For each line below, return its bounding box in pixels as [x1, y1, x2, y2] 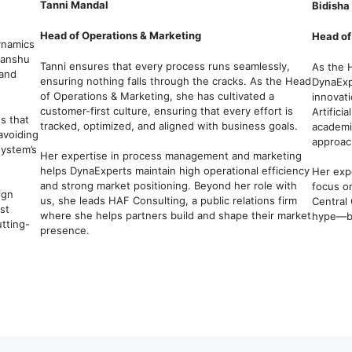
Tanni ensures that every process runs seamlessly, [39, 59, 290, 72]
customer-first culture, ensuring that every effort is [39, 104, 293, 117]
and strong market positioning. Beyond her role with [39, 179, 297, 192]
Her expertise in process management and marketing [39, 149, 302, 163]
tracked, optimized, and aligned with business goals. [39, 119, 298, 132]
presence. [39, 224, 90, 237]
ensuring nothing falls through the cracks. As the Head [39, 74, 311, 87]
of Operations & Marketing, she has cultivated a [39, 89, 274, 102]
